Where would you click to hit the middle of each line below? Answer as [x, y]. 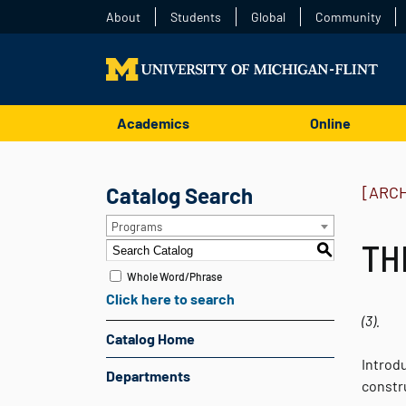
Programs [137, 227]
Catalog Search [179, 195]
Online [330, 123]
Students [196, 17]
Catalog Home [150, 338]
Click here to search [170, 299]
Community [348, 17]
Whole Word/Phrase [174, 276]
